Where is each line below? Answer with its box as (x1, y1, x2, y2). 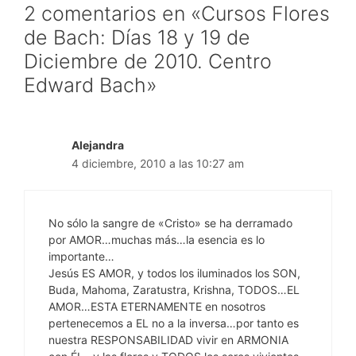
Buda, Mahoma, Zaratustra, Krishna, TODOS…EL (48, 283, 300, 297)
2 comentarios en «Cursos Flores (24, 2, 330, 26)
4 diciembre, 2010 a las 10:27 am (72, 157, 244, 171)
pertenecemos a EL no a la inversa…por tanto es (48, 316, 299, 331)
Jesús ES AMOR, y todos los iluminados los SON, (48, 266, 300, 281)
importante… (48, 250, 114, 264)
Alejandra (72, 138, 124, 153)
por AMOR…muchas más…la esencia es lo (48, 233, 265, 247)
